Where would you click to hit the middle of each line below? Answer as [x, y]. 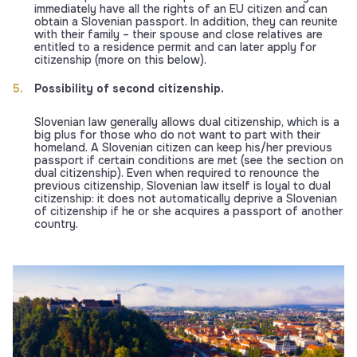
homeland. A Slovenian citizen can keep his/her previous [183, 147]
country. [56, 224]
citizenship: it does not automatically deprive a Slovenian [186, 198]
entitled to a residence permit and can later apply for [175, 47]
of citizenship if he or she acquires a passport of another [188, 211]
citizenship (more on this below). [120, 60]
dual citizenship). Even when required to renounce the [177, 173]
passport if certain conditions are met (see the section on [189, 160]
